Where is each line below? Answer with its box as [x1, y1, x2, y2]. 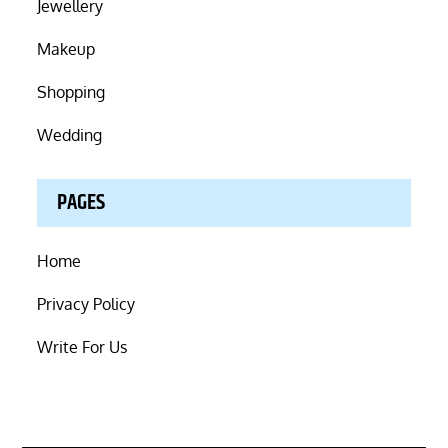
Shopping [37, 82, 106, 103]
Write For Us [37, 337, 128, 358]
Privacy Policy [37, 294, 136, 315]
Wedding [37, 125, 103, 146]
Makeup [37, 39, 96, 60]
